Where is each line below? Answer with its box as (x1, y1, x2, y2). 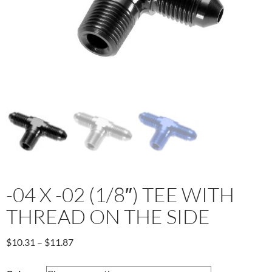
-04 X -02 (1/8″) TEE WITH (6, 182, 234, 207)
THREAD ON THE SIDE (6, 203, 210, 229)
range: (73, 250, 99, 262)
